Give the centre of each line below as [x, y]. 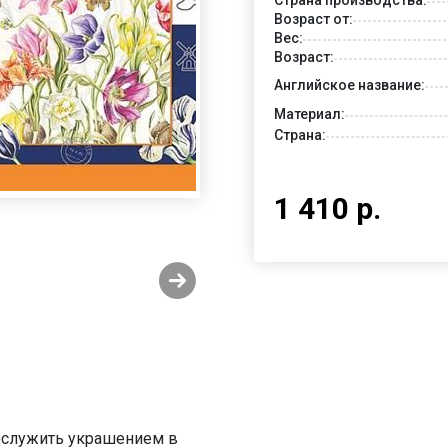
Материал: [309, 113]
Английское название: [349, 85]
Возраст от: [313, 18]
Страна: [300, 134]
